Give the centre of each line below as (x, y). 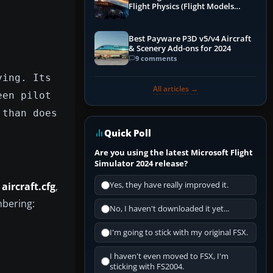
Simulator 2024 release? (141, 164)
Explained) (148, 16)
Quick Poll (128, 133)
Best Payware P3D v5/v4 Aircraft (190, 38)
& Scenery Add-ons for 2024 (180, 48)
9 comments (156, 58)
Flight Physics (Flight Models (181, 7)
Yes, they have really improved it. (169, 185)
